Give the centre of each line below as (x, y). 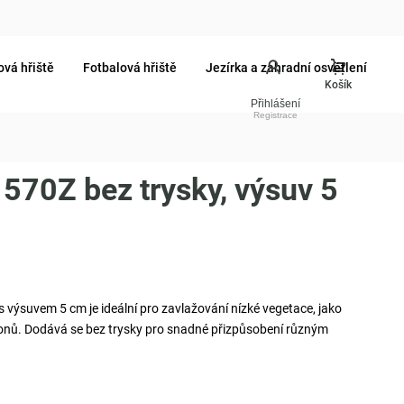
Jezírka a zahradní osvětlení (286, 68)
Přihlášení (275, 104)
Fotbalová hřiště (130, 68)
